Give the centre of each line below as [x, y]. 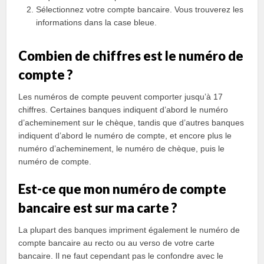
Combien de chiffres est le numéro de [131, 56]
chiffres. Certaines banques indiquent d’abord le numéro [123, 110]
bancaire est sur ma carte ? [98, 208]
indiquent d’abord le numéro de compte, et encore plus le [125, 136]
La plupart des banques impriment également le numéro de [129, 230]
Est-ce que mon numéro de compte [123, 189]
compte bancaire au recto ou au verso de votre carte [117, 243]
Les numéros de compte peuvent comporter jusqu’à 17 [121, 97]
